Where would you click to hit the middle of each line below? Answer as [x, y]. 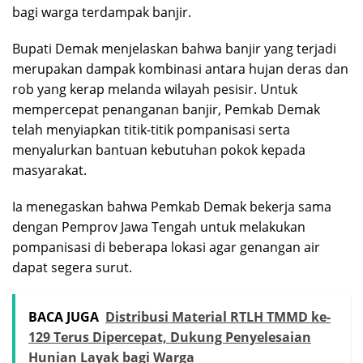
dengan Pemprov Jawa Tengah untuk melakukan [159, 227]
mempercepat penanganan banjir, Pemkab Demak [166, 109]
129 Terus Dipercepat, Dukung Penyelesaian [170, 337]
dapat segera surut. [72, 267]
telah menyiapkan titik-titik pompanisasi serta [151, 130]
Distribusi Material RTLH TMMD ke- [218, 317]
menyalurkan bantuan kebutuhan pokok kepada [159, 150]
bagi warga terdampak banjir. [102, 12]
